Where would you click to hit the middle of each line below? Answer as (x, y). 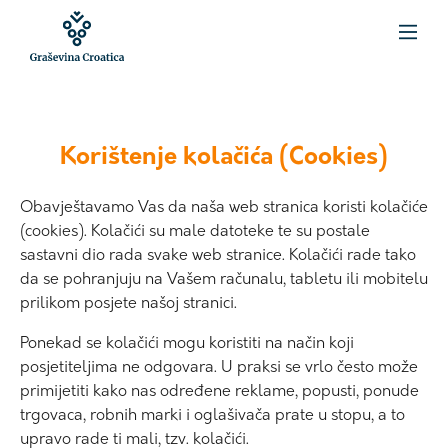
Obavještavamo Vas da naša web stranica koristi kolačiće (224, 207)
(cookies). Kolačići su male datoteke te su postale (195, 231)
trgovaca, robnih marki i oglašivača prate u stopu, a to (212, 415)
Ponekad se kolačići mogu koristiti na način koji (187, 343)
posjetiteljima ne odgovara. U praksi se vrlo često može (219, 367)
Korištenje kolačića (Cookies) (224, 157)
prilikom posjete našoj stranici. (128, 303)
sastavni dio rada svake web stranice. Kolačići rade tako (218, 255)
